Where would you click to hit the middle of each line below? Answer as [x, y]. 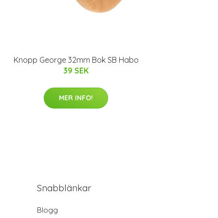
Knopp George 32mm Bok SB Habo [76, 60]
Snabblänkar [64, 188]
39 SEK [76, 71]
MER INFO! [76, 98]
